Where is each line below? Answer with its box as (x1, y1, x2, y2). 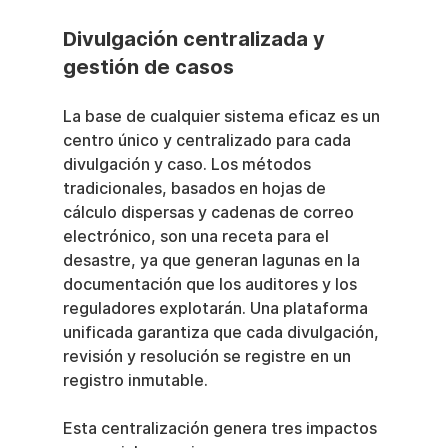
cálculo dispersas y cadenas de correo (62, 202, 358, 222)
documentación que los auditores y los (62, 274, 361, 294)
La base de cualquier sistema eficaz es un (62, 106, 384, 126)
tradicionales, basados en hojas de (62, 178, 330, 198)
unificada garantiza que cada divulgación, (62, 322, 383, 342)
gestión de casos (62, 54, 234, 79)
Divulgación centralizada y (62, 26, 330, 51)
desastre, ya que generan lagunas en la (62, 250, 364, 270)
